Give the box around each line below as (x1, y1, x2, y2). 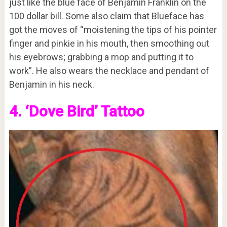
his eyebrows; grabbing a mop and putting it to (9, 51, 194, 62)
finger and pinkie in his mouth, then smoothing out (9, 37, 209, 49)
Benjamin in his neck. (9, 79, 94, 90)
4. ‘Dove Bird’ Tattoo (9, 102, 144, 120)
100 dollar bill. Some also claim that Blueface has (9, 10, 204, 21)
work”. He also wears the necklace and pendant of (9, 65, 209, 76)
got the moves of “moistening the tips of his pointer (9, 24, 217, 35)
